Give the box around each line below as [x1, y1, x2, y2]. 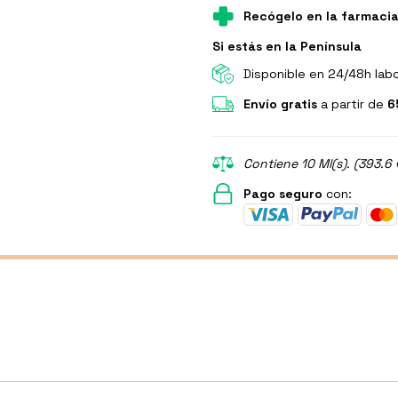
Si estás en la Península [212, 37, 362, 54]
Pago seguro [243, 185, 322, 202]
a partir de [317, 95, 387, 112]
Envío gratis [243, 95, 317, 112]
